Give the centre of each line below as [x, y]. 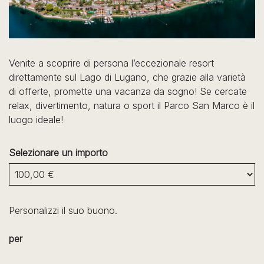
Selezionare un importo [58, 153]
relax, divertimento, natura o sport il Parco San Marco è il [132, 106]
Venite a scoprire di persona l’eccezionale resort [111, 63]
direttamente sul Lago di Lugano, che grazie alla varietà [127, 77]
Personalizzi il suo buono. [63, 211]
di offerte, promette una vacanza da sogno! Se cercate [128, 92]
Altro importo [36, 192]
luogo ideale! [36, 120]
